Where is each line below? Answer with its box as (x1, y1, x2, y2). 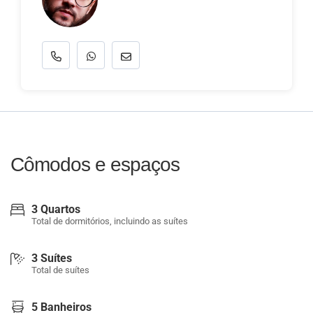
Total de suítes (31, 265, 89, 275)
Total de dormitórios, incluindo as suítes (31, 216, 188, 226)
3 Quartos (31, 203, 80, 216)
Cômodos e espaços (10, 154, 180, 175)
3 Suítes (31, 252, 72, 265)
